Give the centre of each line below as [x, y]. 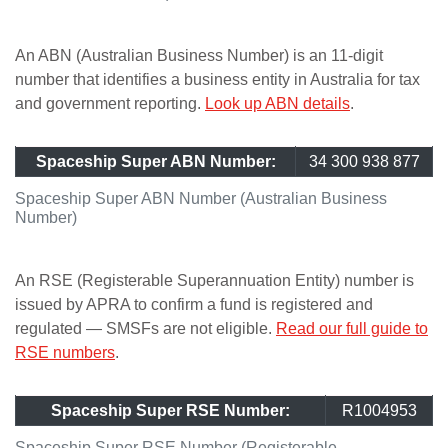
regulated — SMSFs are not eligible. [145, 328]
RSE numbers [65, 352]
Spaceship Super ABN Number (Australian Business [201, 198]
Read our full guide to [352, 328]
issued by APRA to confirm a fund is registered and [194, 304]
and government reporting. [110, 103]
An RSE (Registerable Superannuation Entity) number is [214, 280]
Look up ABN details [277, 103]
